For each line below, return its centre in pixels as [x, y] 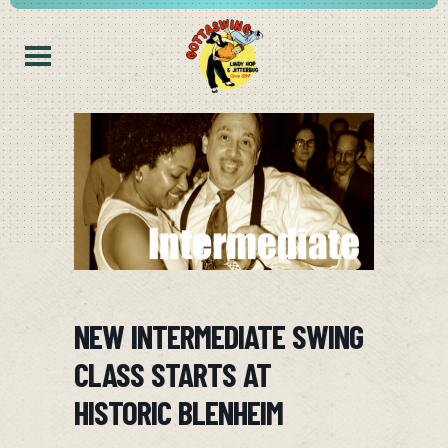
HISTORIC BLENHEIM [178, 412]
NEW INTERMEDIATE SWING [218, 336]
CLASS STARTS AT [172, 374]
